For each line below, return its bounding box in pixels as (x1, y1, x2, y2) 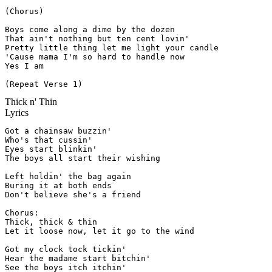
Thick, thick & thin (5, 217, 97, 227)
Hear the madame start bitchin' (5, 254, 151, 263)
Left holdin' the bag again (5, 172, 131, 182)
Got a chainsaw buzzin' (5, 126, 112, 136)
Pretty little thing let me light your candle (5, 43, 219, 53)
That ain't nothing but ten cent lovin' (5, 34, 189, 44)
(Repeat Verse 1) (5, 80, 83, 89)
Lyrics (5, 107, 29, 118)
